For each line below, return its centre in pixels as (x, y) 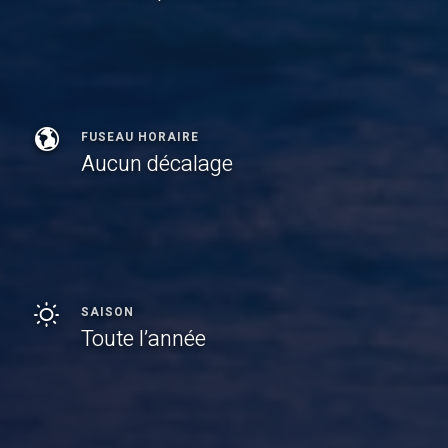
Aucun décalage (157, 163)
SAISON (107, 311)
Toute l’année (143, 338)
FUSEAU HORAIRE (140, 137)
